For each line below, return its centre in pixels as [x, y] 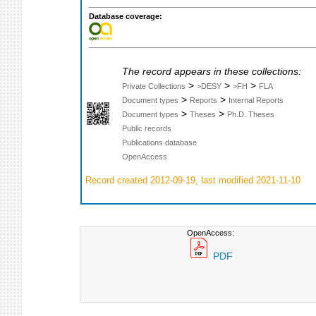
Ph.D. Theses [251, 114]
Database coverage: [126, 17]
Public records [147, 128]
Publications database [159, 142]
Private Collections [154, 86]
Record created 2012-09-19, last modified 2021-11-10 [192, 180]
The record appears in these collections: [212, 71]
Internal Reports [256, 100]
